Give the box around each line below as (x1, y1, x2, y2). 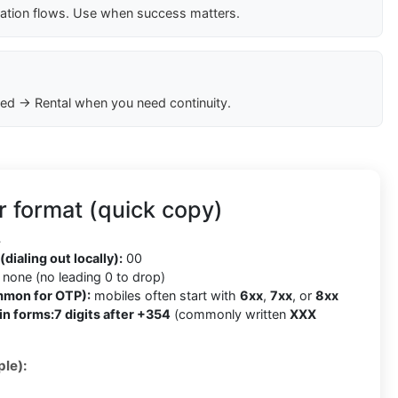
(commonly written (171, 306, 290, 322)
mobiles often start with (91, 288, 240, 304)
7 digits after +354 (54, 306, 171, 322)
